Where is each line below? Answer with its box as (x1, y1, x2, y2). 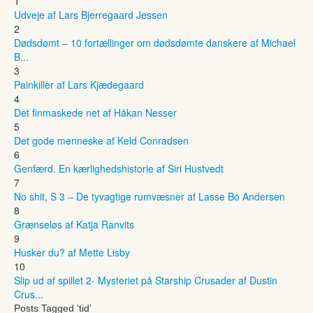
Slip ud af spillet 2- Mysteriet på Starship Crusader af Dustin (14, 272, 277, 287)
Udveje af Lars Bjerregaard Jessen (14, 7, 168, 22)
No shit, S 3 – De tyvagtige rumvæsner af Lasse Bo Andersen (14, 189, 285, 203)
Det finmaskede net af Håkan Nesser (14, 105, 177, 119)
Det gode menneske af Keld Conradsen (14, 133, 189, 147)
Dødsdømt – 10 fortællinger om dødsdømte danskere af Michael (14, 35, 296, 50)
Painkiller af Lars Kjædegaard (14, 77, 144, 92)
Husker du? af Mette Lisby (14, 245, 130, 259)
